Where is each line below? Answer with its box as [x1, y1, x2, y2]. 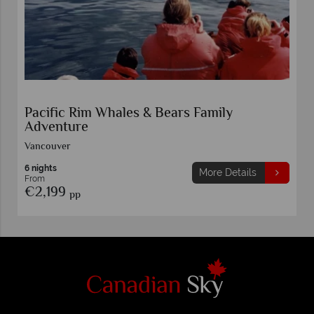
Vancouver [25, 139, 71, 155]
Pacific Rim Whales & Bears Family [25, 102, 233, 125]
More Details [198, 166, 257, 178]
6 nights [25, 163, 57, 173]
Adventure [25, 116, 88, 139]
